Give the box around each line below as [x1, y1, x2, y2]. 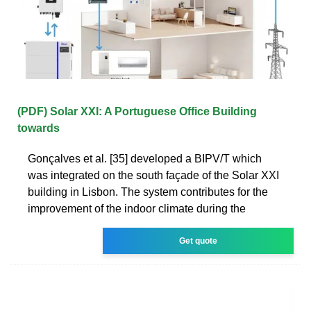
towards [17, 121, 60, 134]
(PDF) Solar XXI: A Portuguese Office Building [17, 105, 257, 117]
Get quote [179, 235, 218, 246]
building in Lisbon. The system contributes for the [28, 185, 268, 198]
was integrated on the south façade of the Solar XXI [28, 169, 279, 181]
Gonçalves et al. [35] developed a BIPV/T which [28, 152, 262, 165]
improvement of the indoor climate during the [28, 202, 246, 215]
